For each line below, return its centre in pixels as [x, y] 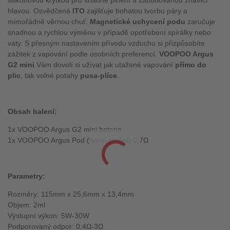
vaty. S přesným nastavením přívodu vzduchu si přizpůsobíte [106, 43]
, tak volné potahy [50, 76]
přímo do [191, 65]
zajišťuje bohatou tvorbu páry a [137, 11]
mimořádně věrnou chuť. [49, 22]
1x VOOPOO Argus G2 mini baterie [65, 130]
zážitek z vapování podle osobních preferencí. [83, 54]
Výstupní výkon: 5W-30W [49, 216]
